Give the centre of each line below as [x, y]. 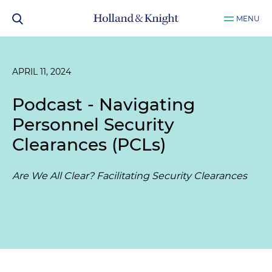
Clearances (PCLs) [89, 144]
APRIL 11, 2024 [42, 72]
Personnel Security [93, 124]
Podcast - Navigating [104, 104]
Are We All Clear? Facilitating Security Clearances [130, 176]
